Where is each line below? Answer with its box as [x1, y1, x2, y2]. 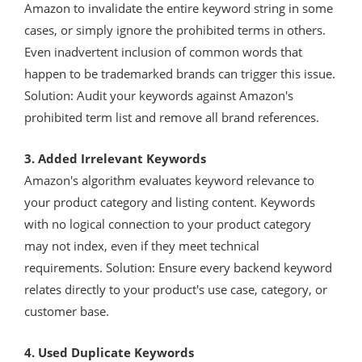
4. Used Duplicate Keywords [24, 343, 194, 360]
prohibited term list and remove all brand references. [24, 108, 319, 125]
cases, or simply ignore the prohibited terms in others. [24, 21, 326, 38]
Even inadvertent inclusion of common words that [24, 43, 302, 60]
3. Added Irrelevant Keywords [24, 149, 206, 166]
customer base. [24, 302, 109, 319]
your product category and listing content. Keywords [24, 193, 315, 210]
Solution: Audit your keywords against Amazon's [24, 86, 293, 103]
